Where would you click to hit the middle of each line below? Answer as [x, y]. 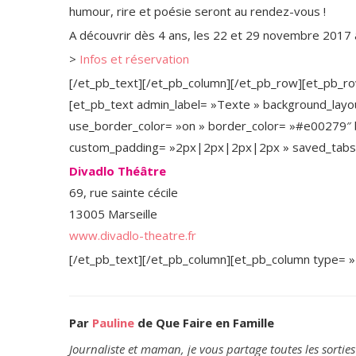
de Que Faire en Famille [204, 322]
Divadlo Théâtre [118, 170]
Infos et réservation [134, 58]
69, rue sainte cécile [124, 192]
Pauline [113, 322]
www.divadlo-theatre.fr [133, 235]
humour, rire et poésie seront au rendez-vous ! [197, 11]
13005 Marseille [113, 213]
